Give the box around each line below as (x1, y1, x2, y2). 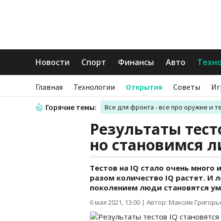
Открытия (126, 82, 162, 92)
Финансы (118, 57, 154, 68)
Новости (36, 57, 70, 68)
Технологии (74, 82, 115, 92)
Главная (36, 82, 63, 92)
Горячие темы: (45, 102, 97, 112)
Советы (173, 82, 200, 92)
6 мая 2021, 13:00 (90, 198, 140, 207)
